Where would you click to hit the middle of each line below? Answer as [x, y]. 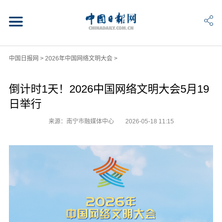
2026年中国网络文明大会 [79, 58]
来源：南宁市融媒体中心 [82, 121]
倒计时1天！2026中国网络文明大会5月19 [109, 89]
